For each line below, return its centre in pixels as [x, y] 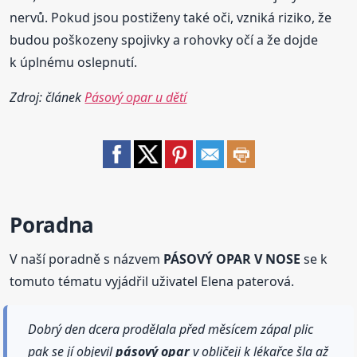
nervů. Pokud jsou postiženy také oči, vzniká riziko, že [171, 17]
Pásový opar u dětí [136, 97]
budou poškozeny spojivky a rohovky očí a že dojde [164, 39]
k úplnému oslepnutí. [74, 62]
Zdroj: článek [47, 97]
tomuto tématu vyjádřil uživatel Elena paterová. [152, 281]
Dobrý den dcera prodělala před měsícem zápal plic [171, 329]
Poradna [52, 224]
